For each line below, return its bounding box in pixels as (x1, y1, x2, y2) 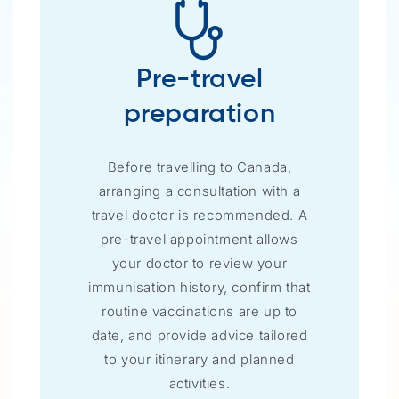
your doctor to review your (111, 254, 288, 272)
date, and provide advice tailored (91, 326, 308, 344)
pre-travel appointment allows (101, 230, 298, 248)
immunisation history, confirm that (88, 278, 311, 296)
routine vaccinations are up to (101, 302, 297, 320)
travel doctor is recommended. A (91, 206, 308, 224)
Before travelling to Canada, (107, 158, 292, 175)
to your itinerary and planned (104, 350, 295, 368)
